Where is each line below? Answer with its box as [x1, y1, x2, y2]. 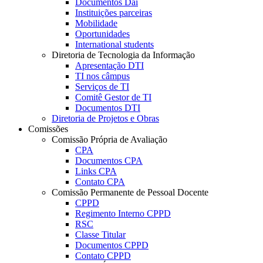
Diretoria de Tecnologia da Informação [52, 50, 195, 60]
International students [75, 39, 154, 50]
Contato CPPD [75, 251, 131, 261]
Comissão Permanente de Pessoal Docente [52, 187, 208, 198]
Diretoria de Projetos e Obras [52, 113, 159, 124]
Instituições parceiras [75, 8, 152, 18]
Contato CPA [75, 177, 125, 187]
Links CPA [75, 166, 117, 177]
